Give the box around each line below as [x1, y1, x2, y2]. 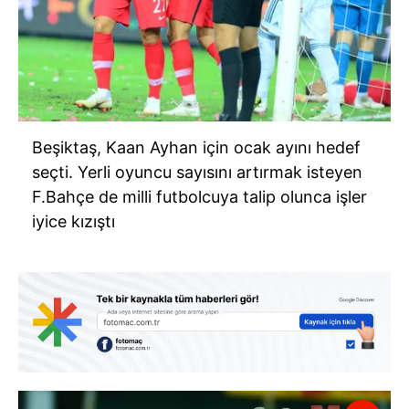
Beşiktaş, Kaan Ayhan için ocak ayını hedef [32, 137, 361, 157]
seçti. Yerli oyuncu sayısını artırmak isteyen [32, 162, 362, 182]
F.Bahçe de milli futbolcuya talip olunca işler [32, 186, 367, 206]
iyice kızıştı [32, 211, 115, 231]
